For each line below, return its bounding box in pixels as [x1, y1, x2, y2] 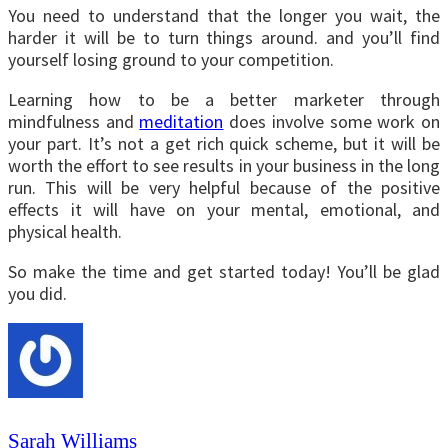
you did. [8, 282, 67, 306]
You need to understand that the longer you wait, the [8, 4, 440, 28]
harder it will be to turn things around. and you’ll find [8, 26, 440, 50]
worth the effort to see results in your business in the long [8, 154, 440, 178]
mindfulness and [8, 110, 140, 134]
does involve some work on [223, 110, 441, 134]
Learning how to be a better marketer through [8, 88, 440, 112]
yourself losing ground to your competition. [8, 48, 334, 72]
